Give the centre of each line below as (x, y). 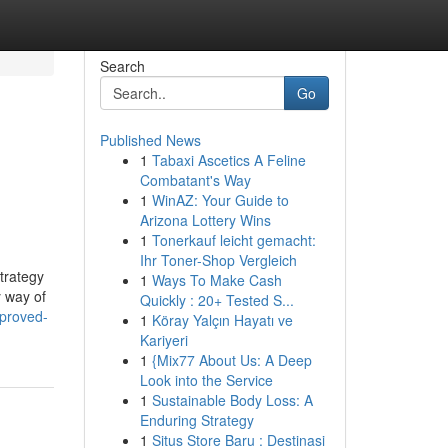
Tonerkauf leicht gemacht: (233, 240)
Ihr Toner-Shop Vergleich (218, 260)
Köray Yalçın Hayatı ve (222, 320)
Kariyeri (163, 340)
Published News (150, 140)
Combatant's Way (195, 180)
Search (122, 66)
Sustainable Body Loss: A (232, 400)
